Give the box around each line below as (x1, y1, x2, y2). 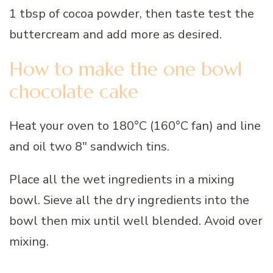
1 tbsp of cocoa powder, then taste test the (9, 5, 254, 23)
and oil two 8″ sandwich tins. (9, 138, 169, 155)
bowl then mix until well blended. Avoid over (9, 212, 263, 229)
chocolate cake (9, 79, 138, 104)
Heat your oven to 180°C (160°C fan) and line (9, 117, 261, 134)
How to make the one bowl (9, 57, 242, 81)
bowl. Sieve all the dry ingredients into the (9, 191, 249, 208)
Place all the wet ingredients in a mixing (9, 171, 235, 188)
